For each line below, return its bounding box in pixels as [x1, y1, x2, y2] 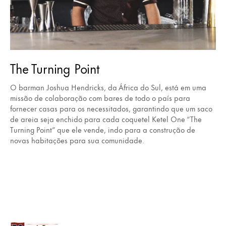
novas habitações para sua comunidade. [10, 134, 144, 146]
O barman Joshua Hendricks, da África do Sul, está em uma [10, 81, 206, 93]
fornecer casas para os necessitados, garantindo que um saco [10, 102, 212, 115]
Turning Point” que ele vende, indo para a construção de [10, 124, 195, 136]
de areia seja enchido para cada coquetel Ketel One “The [10, 113, 202, 125]
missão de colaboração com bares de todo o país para [10, 92, 190, 104]
